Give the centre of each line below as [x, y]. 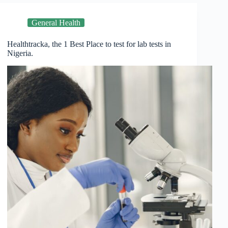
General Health [56, 23]
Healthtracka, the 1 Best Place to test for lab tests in [89, 44]
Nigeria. [20, 53]
